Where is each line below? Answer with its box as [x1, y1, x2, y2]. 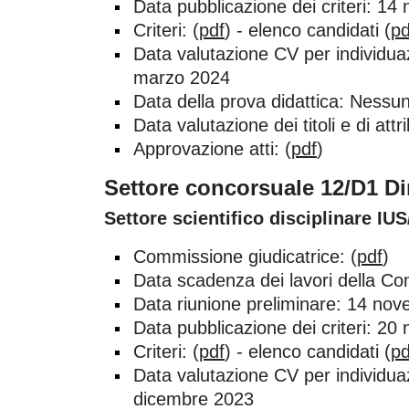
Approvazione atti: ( [133, 138, 291, 159]
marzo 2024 [133, 67, 230, 88]
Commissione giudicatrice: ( [133, 246, 357, 267]
